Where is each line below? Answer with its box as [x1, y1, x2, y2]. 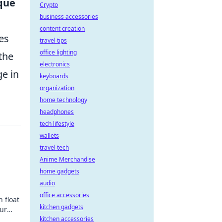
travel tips [40, 36, 67, 45]
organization [40, 84, 74, 92]
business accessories [40, 12, 98, 21]
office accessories [40, 191, 89, 199]
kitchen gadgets [40, 203, 83, 211]
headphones [40, 108, 74, 116]
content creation [40, 24, 85, 33]
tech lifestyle [40, 119, 74, 128]
